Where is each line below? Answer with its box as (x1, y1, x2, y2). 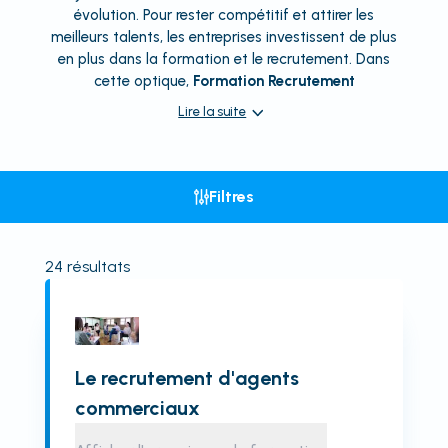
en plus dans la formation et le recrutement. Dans (58, 50, 390, 68)
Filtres (209, 187, 254, 206)
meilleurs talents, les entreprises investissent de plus (51, 28, 397, 46)
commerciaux (74, 396, 200, 420)
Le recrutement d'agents (74, 366, 299, 390)
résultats (62, 257, 130, 276)
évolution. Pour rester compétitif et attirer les (74, 6, 374, 24)
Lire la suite (178, 104, 247, 119)
